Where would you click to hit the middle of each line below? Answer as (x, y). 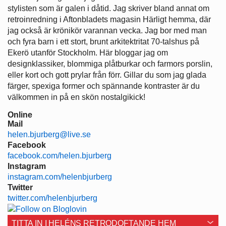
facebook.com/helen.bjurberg (60, 155)
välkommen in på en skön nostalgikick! (76, 97)
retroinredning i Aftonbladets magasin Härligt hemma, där (109, 19)
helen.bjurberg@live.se (49, 134)
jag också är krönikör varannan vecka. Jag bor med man (107, 30)
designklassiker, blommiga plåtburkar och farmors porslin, (110, 64)
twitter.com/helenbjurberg (52, 198)
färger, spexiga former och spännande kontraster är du (104, 86)
